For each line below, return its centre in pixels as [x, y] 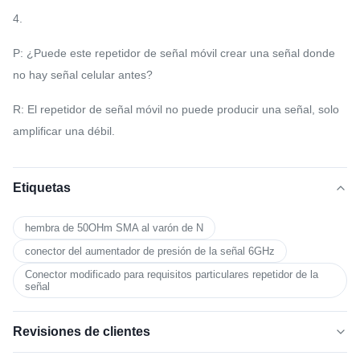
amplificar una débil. [64, 131]
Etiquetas [42, 188]
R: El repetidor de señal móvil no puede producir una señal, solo [176, 110]
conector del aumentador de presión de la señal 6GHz [150, 252]
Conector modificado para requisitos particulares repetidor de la [172, 275]
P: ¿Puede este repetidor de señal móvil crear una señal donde [174, 53]
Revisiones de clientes [82, 332]
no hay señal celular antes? [83, 75]
